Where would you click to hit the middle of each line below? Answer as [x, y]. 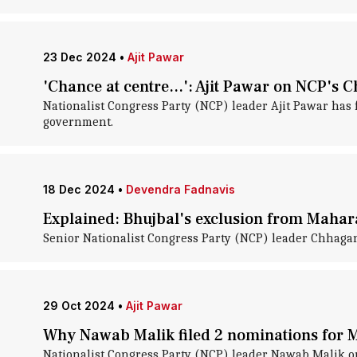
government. [78, 122]
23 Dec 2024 [79, 57]
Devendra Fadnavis [180, 189]
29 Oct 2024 [78, 306]
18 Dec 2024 [78, 189]
